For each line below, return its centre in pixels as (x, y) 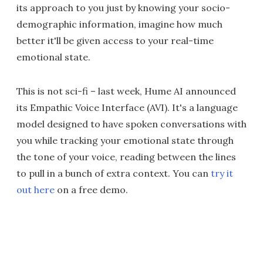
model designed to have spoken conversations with (131, 124)
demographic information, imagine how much (119, 24)
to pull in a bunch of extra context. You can (114, 173)
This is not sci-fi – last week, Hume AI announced (126, 91)
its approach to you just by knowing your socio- (123, 8)
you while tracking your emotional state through (125, 141)
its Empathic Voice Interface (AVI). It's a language (127, 108)
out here (36, 190)
